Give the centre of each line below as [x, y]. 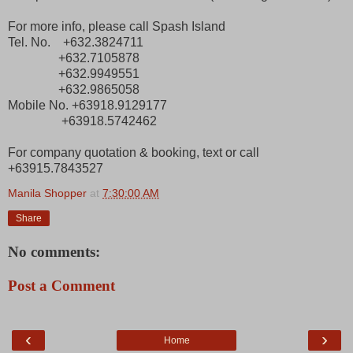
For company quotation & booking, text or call [134, 152]
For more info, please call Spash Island [117, 26]
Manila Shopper [47, 193]
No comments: [54, 251]
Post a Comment [61, 286]
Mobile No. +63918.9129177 [87, 105]
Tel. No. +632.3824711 [76, 42]
